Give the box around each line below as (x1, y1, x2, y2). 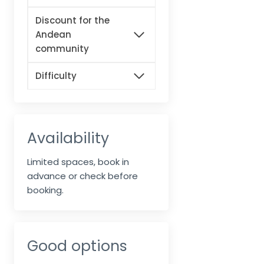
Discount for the (35, 14, 110, 27)
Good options (27, 235, 127, 256)
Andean (35, 28, 71, 41)
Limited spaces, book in (27, 155, 129, 168)
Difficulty (35, 69, 77, 82)
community (35, 42, 89, 55)
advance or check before (27, 169, 138, 182)
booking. (27, 183, 64, 196)
